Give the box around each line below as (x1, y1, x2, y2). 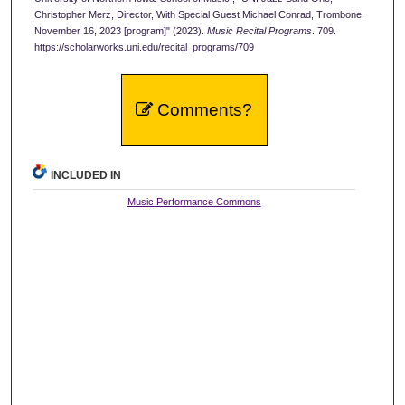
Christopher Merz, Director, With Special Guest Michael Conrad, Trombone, (34, 9, 364, 21)
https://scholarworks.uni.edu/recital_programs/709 (34, 42, 254, 53)
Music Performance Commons (127, 195, 261, 207)
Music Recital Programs (207, 25, 312, 37)
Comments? (153, 99, 253, 119)
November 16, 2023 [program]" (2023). (34, 25, 207, 37)
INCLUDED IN (51, 168, 122, 182)
